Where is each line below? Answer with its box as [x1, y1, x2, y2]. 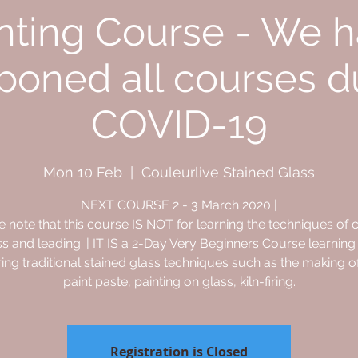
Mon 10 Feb [43, 163, 122, 181]
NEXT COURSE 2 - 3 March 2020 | [81, 197, 277, 213]
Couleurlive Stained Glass [141, 163, 315, 181]
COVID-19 [90, 101, 268, 147]
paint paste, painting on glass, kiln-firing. [62, 273, 296, 289]
